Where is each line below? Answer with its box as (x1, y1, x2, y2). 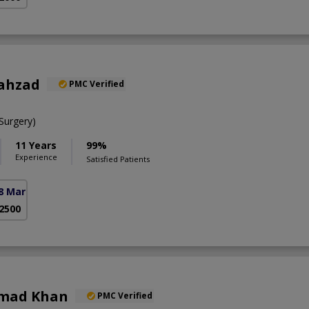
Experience (15, 151, 57, 162)
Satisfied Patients (86, 153, 150, 164)
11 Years (15, 138, 57, 152)
